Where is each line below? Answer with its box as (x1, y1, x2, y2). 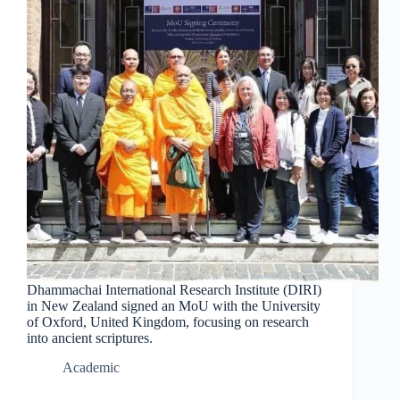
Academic (62, 360, 120, 376)
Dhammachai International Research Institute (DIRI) (27, 282, 321, 298)
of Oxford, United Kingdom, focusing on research (27, 314, 309, 330)
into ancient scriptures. (27, 330, 153, 346)
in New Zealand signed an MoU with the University (27, 298, 321, 314)
